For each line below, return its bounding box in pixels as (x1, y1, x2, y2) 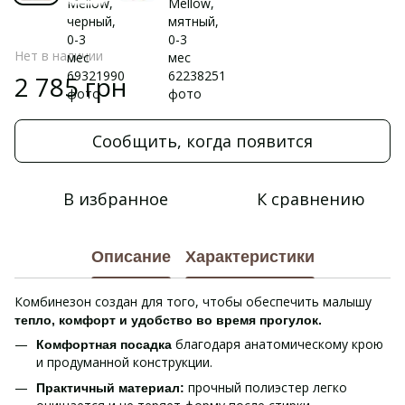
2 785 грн (14, 70, 127, 104)
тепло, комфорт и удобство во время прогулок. (14, 313, 322, 327)
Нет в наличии (14, 47, 103, 64)
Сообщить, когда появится (92, 130, 313, 152)
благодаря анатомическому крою (175, 335, 383, 353)
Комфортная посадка (36, 337, 175, 352)
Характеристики (184, 247, 315, 266)
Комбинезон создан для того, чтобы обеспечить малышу (14, 293, 372, 310)
